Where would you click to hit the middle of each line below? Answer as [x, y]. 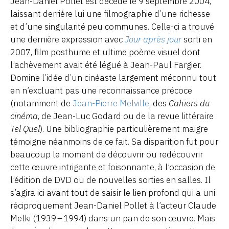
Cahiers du [189, 103]
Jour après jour [153, 39]
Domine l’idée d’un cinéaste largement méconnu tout [113, 77]
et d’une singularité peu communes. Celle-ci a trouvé [112, 26]
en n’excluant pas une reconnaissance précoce [101, 90]
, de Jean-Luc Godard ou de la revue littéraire [126, 116]
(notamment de [41, 103]
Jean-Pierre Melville [111, 103]
